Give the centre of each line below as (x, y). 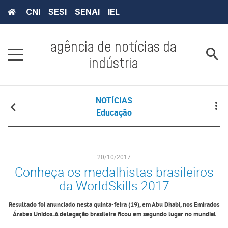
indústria (113, 63)
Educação (114, 113)
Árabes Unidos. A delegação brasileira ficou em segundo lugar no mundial (114, 215)
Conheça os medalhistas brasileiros (114, 172)
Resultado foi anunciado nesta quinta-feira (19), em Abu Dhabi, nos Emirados (114, 205)
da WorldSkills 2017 (114, 186)
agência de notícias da (113, 47)
